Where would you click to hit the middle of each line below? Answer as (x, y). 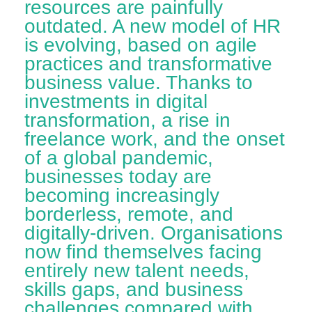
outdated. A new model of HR (153, 26)
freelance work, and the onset (155, 139)
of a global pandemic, (119, 157)
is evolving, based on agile (141, 45)
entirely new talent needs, (137, 270)
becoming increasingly (122, 195)
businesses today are (118, 176)
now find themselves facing (143, 251)
